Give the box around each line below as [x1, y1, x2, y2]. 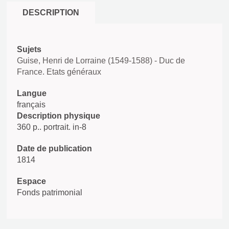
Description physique [17, 111, 100, 120]
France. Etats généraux [17, 67, 101, 76]
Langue [17, 89, 47, 98]
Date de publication [17, 144, 92, 153]
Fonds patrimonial [17, 188, 82, 197]
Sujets [17, 45, 41, 54]
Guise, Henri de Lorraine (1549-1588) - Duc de [17, 56, 185, 65]
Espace [17, 177, 46, 186]
